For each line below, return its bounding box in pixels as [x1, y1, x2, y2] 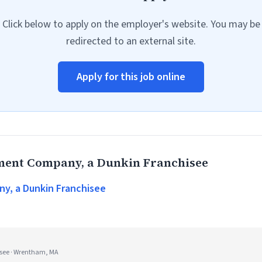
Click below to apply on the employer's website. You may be [2, 17, 260, 32]
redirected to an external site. [66, 34, 196, 49]
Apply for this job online [77, 70, 185, 84]
